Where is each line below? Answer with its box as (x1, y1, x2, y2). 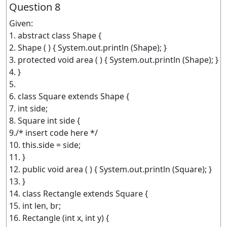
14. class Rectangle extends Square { (9, 188, 148, 199)
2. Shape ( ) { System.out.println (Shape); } (9, 42, 167, 53)
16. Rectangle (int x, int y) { (9, 212, 109, 223)
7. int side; (9, 103, 48, 114)
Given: (9, 18, 33, 29)
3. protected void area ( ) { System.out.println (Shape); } (9, 54, 218, 65)
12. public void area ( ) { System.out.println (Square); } (9, 164, 212, 175)
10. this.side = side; (9, 139, 81, 150)
